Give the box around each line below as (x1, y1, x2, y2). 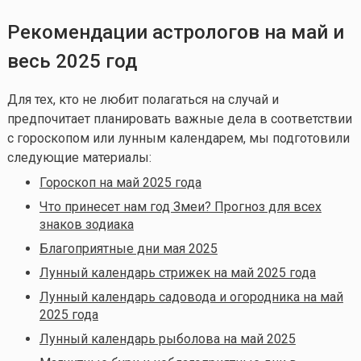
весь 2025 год (6, 49, 137, 73)
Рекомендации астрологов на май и (6, 20, 344, 44)
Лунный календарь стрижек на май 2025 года (39, 264, 316, 280)
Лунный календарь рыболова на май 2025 (39, 330, 296, 346)
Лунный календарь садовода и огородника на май (39, 288, 343, 305)
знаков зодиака (39, 216, 134, 232)
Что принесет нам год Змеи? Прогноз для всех (39, 198, 322, 214)
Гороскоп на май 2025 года (39, 174, 201, 190)
